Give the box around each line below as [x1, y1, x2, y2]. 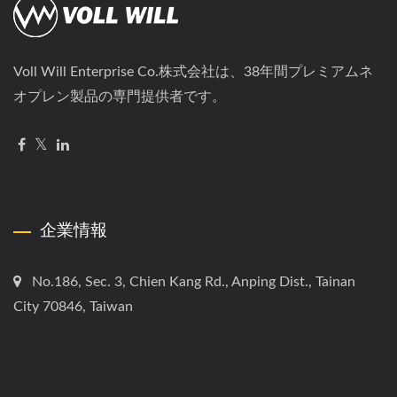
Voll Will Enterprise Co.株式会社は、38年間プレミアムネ [13, 65, 373, 79]
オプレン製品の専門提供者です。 [13, 90, 226, 104]
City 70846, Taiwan [13, 300, 133, 314]
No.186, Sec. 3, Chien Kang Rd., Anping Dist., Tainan [32, 275, 355, 289]
